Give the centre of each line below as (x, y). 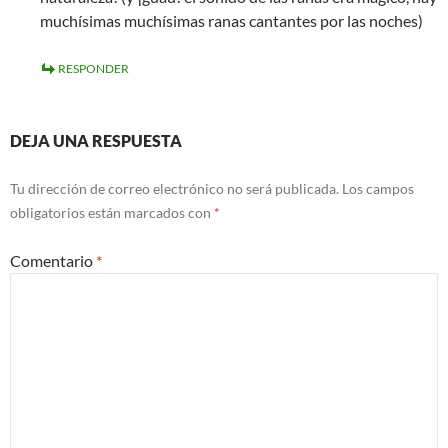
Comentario (53, 261)
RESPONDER (93, 69)
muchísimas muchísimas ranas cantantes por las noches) (231, 21)
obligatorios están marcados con (112, 213)
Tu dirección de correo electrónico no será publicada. (174, 189)
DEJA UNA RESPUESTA (96, 141)
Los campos (378, 189)
